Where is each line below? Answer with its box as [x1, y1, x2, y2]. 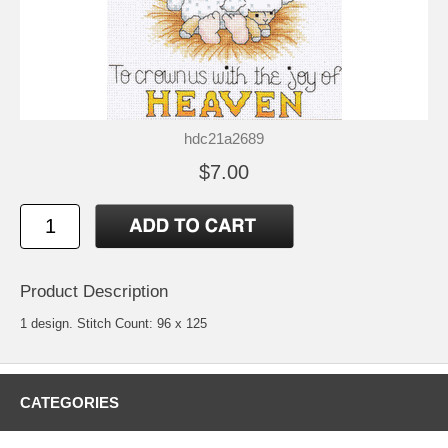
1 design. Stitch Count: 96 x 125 [20, 316, 207, 332]
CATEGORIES [20, 394, 119, 412]
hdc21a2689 [184, 130, 264, 148]
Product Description [20, 282, 168, 302]
